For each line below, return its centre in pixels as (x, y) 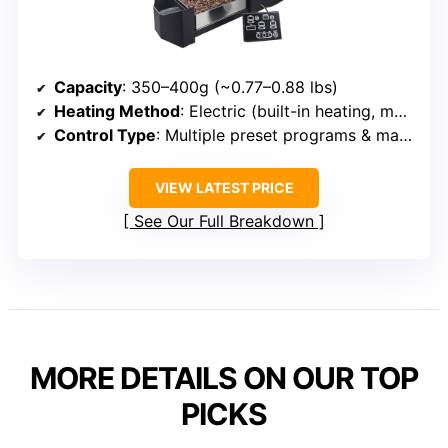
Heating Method (117, 110)
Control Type (105, 134)
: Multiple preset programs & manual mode (277, 134)
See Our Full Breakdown (224, 220)
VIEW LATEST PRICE (224, 187)
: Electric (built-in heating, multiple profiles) (287, 110)
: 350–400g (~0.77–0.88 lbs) (230, 86)
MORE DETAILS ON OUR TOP (224, 377)
